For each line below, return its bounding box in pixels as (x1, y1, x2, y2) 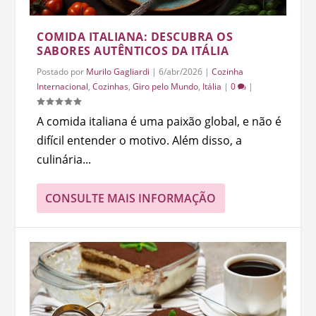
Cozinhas (92, 80, 129, 92)
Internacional (37, 80, 89, 92)
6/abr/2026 (159, 65, 203, 78)
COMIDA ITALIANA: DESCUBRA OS (37, 28, 233, 44)
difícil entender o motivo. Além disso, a (37, 132, 243, 148)
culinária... (37, 151, 92, 167)
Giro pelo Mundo (133, 80, 199, 92)
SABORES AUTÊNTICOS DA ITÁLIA (37, 42, 229, 59)
